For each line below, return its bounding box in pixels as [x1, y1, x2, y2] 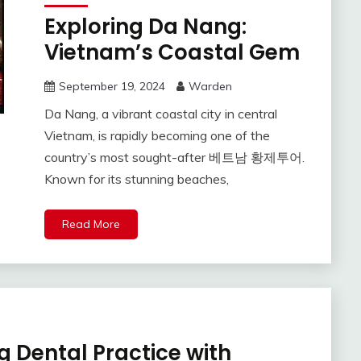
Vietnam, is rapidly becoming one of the [44, 127, 270, 144]
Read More [61, 217, 120, 232]
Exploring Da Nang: [44, 12, 247, 42]
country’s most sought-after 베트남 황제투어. [44, 149, 305, 166]
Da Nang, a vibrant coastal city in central [44, 106, 277, 122]
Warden [188, 79, 232, 94]
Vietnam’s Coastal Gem [44, 38, 300, 68]
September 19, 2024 [58, 79, 165, 94]
